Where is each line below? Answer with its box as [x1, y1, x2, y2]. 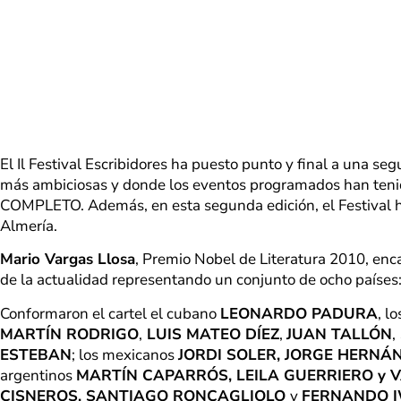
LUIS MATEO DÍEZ [142, 323, 279, 345]
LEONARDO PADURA [220, 303, 378, 324]
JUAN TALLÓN [286, 323, 392, 345]
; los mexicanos [72, 344, 178, 365]
